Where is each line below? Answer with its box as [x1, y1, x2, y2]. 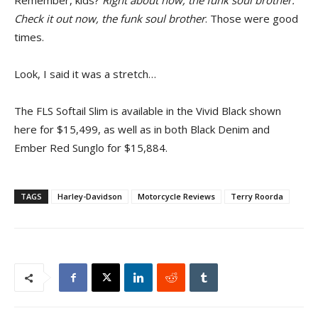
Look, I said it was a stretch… [14, 67, 156, 81]
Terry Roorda [231, 191, 283, 202]
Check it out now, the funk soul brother [14, 11, 205, 26]
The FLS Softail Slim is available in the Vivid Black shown [14, 104, 281, 118]
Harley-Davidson [57, 191, 122, 202]
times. [14, 30, 44, 44]
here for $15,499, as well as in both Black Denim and [14, 122, 270, 136]
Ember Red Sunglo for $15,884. [14, 141, 168, 155]
